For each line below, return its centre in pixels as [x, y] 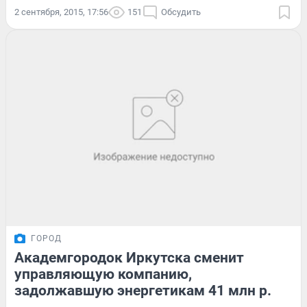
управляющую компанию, [103, 274]
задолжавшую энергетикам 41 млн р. [143, 291]
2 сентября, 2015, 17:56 [61, 12]
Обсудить [181, 12]
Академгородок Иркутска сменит [129, 258]
